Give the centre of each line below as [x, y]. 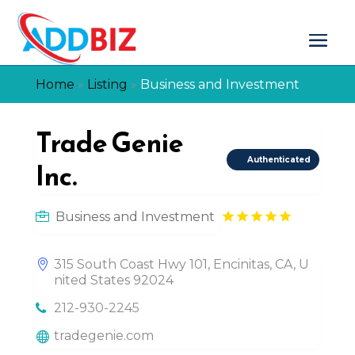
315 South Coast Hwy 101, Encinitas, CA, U [181, 264]
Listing [107, 84]
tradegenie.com [103, 335]
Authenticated [279, 160]
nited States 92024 [113, 280]
